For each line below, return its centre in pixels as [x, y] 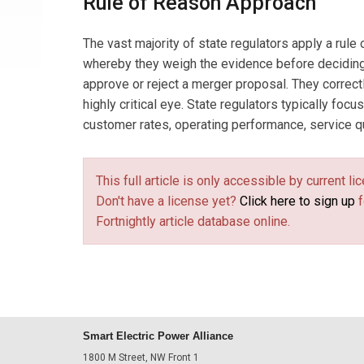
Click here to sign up [297, 201]
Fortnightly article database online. [193, 221]
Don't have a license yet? [168, 201]
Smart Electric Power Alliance [158, 336]
